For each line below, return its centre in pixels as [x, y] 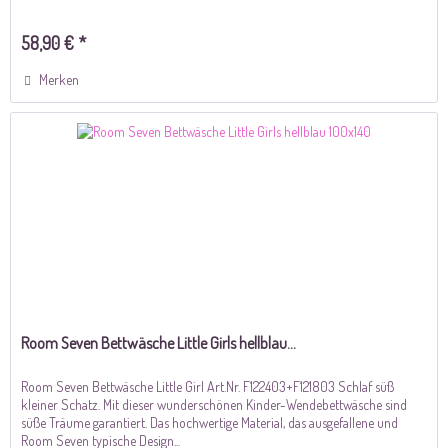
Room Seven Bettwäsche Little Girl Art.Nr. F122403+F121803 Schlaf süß [208, 386]
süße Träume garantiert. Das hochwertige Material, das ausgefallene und [210, 422]
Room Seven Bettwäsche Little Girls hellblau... [159, 342]
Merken [59, 79]
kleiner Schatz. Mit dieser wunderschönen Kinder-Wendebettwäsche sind [214, 404]
